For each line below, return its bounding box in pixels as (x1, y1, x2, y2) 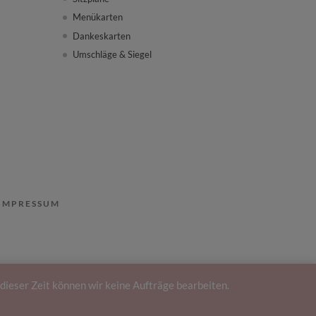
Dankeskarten (73, 30, 131, 42)
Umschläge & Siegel (73, 49, 152, 61)
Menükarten (73, 11, 123, 23)
